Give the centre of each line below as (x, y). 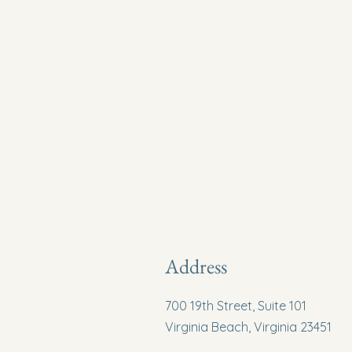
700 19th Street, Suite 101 (236, 306)
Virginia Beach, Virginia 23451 (248, 327)
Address (196, 266)
